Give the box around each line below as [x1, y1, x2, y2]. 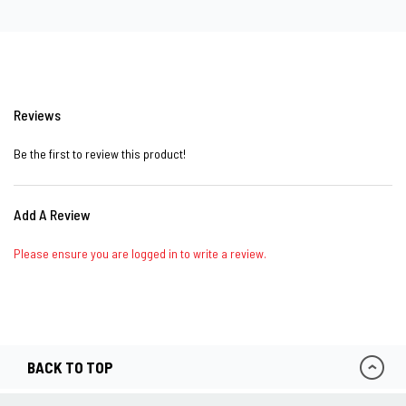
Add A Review [14, 206, 91, 223]
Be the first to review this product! [14, 146, 186, 161]
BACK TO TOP [27, 358, 113, 376]
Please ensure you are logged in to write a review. [14, 246, 266, 261]
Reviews [14, 106, 61, 123]
